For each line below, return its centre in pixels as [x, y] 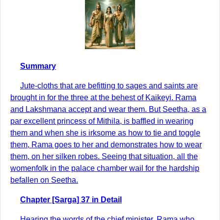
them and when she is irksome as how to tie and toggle [105, 133]
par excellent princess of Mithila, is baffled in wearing [102, 121]
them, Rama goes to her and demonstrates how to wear [106, 145]
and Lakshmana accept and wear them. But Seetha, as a [108, 109]
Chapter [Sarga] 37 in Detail [71, 200]
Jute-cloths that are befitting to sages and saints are [109, 86]
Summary [38, 66]
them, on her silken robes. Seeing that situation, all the [104, 156]
